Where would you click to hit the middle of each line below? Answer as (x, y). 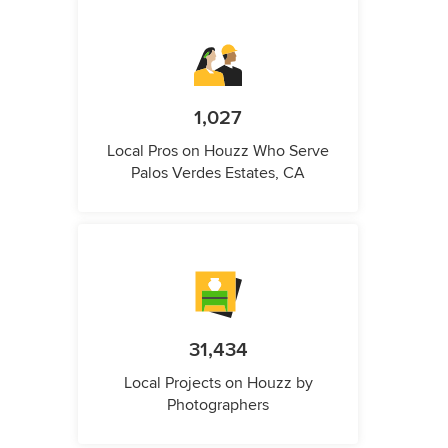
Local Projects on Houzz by (218, 383)
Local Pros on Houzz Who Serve (218, 151)
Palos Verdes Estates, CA (218, 173)
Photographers (218, 405)
